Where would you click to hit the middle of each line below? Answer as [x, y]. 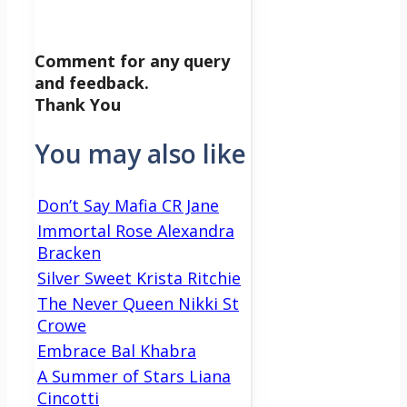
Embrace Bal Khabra [117, 351]
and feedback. [92, 82]
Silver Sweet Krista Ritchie [139, 278]
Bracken [69, 253]
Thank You [78, 104]
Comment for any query [132, 60]
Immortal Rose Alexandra [136, 231]
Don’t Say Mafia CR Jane [128, 206]
